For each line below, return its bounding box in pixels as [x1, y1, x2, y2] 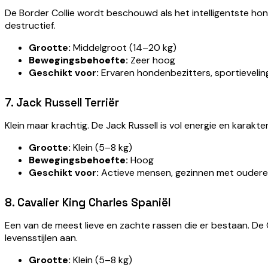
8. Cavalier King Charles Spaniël [5, 196, 170, 210]
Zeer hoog [128, 54, 175, 67]
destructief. [5, 19, 56, 32]
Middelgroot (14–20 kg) [71, 41, 176, 54]
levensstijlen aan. [5, 232, 78, 245]
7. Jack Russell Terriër [5, 96, 119, 110]
